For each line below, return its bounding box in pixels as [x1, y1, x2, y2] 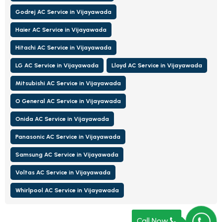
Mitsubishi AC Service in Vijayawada [15, 79, 121, 87]
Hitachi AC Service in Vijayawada [15, 44, 111, 51]
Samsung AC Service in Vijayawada [15, 151, 118, 158]
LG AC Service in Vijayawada [15, 61, 99, 69]
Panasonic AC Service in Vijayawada [15, 133, 120, 140]
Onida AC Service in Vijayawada [15, 115, 109, 122]
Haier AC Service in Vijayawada [15, 26, 107, 33]
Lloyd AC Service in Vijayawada [111, 61, 202, 69]
